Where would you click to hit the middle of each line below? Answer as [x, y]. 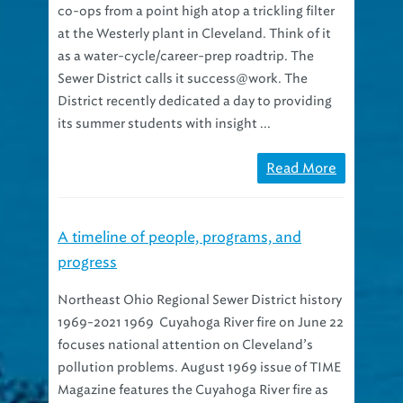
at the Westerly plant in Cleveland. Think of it [194, 12]
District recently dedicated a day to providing [195, 79]
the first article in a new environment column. [196, 390]
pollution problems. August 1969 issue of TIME [199, 345]
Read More [301, 146]
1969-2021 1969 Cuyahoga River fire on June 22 [201, 300]
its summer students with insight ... [164, 102]
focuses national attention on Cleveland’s [185, 323]
